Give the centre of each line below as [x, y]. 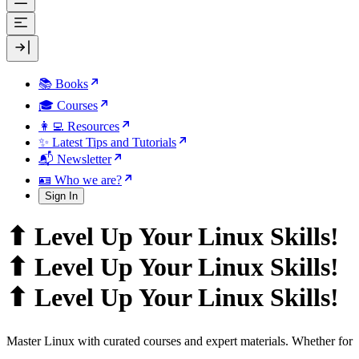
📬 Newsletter [75, 159]
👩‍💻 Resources [79, 126]
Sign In [61, 196]
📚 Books [63, 84]
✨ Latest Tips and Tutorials [107, 142]
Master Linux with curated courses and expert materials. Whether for [179, 341]
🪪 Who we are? [80, 180]
